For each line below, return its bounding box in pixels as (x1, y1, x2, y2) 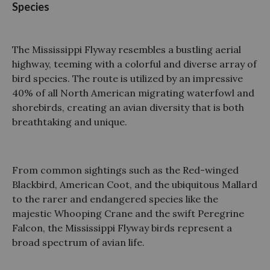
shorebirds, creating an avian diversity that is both (12, 101, 244, 113)
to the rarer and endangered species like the (12, 192, 218, 205)
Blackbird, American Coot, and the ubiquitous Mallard (12, 178, 257, 190)
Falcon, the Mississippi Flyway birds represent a (12, 221, 232, 234)
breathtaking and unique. (12, 115, 127, 128)
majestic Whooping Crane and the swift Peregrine (12, 207, 244, 219)
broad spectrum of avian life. (12, 236, 145, 248)
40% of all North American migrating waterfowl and (12, 86, 254, 99)
